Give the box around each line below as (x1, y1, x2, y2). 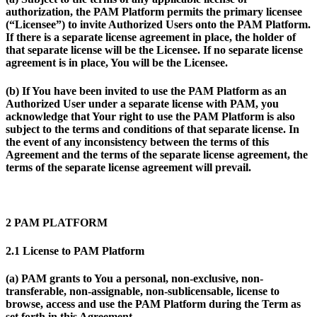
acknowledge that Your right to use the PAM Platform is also (6, 110, 295, 122)
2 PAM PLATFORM (6, 217, 108, 229)
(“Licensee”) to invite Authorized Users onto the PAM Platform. (6, 18, 311, 31)
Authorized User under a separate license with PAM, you (6, 97, 279, 110)
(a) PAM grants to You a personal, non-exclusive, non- (6, 272, 263, 284)
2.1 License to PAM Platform (6, 244, 144, 257)
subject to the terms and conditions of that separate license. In (6, 122, 299, 135)
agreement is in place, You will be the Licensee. (6, 57, 228, 69)
